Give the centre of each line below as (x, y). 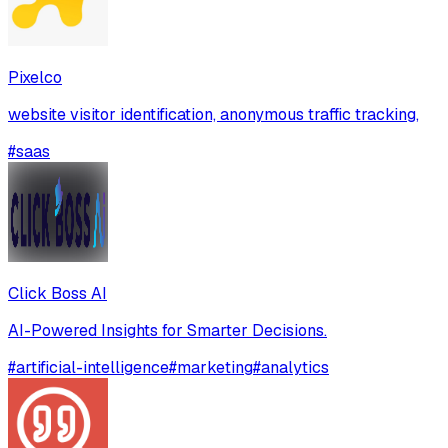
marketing (215, 368)
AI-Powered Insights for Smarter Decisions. (167, 331)
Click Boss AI (57, 294)
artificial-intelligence (92, 368)
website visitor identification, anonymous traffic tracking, (213, 115)
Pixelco (35, 78)
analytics (295, 368)
